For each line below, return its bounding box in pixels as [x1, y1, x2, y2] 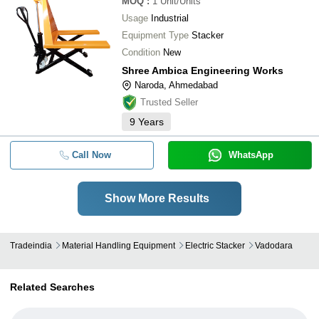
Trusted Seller [140, 97, 198, 108]
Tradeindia [10, 241, 52, 251]
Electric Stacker [185, 241, 245, 251]
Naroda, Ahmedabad [135, 80, 218, 90]
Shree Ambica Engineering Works [122, 65, 283, 76]
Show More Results [104, 192, 209, 204]
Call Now [71, 150, 111, 160]
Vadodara [255, 241, 293, 251]
